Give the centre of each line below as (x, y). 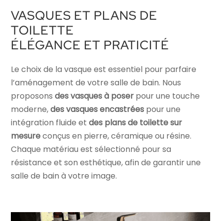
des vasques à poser (94, 96)
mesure (26, 136)
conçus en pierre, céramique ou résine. (116, 136)
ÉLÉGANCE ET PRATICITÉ (90, 45)
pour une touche (167, 96)
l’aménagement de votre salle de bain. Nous (96, 83)
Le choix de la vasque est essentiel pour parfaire (104, 69)
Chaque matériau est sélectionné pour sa (91, 149)
